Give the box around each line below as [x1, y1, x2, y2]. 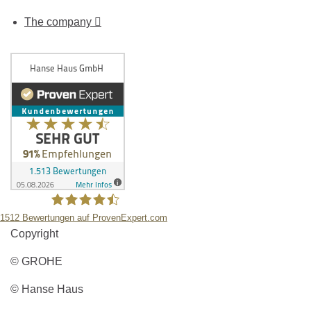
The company [24, 15, 94, 28]
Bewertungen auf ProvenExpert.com [19, 212, 167, 224]
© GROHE [10, 255, 62, 268]
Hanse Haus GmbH [49, 235, 146, 248]
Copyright [10, 228, 58, 240]
